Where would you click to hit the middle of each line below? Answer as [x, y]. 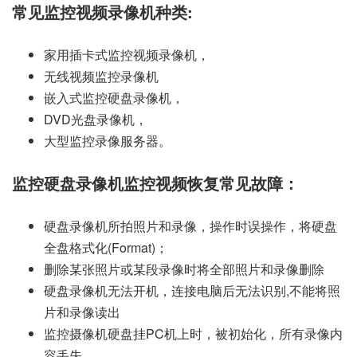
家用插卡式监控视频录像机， [127, 54]
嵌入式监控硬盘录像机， [114, 97]
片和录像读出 [82, 312]
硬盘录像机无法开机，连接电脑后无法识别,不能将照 [192, 290]
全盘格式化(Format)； [106, 247]
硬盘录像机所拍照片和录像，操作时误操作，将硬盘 [190, 226]
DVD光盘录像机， [96, 119]
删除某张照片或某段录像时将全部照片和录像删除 [184, 269]
